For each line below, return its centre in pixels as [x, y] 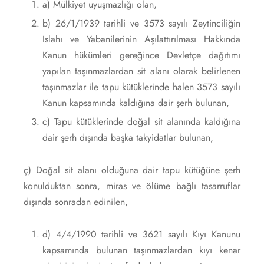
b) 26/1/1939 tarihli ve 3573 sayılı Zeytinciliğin [141, 23]
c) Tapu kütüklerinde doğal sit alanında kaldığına [141, 121]
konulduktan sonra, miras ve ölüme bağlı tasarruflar [132, 186]
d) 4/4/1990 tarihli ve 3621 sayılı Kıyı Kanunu [141, 234]
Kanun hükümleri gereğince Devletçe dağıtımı [141, 55]
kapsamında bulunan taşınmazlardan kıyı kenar [141, 250]
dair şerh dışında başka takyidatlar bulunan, [128, 137]
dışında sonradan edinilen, [76, 202]
